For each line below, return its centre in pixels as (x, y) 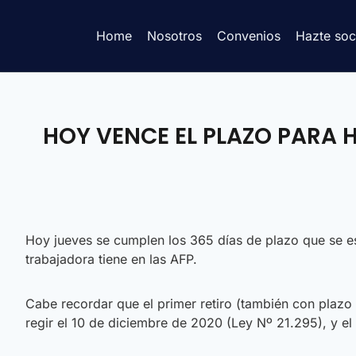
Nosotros (174, 35)
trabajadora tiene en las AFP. (111, 259)
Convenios (248, 35)
